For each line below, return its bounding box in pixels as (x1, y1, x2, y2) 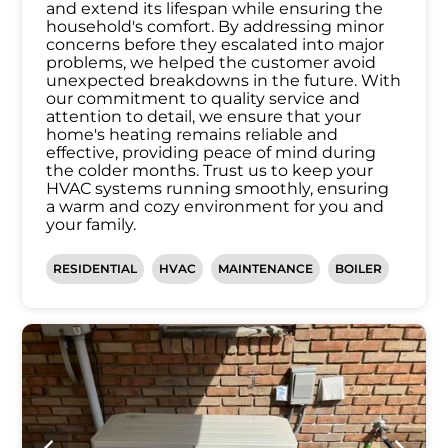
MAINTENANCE (218, 261, 314, 277)
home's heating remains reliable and (46, 125, 339, 145)
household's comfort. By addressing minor (46, 17, 385, 37)
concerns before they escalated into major (46, 35, 385, 55)
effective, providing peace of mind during (46, 143, 377, 163)
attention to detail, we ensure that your (46, 107, 362, 127)
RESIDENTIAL (53, 261, 138, 277)
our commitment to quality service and (46, 89, 361, 109)
